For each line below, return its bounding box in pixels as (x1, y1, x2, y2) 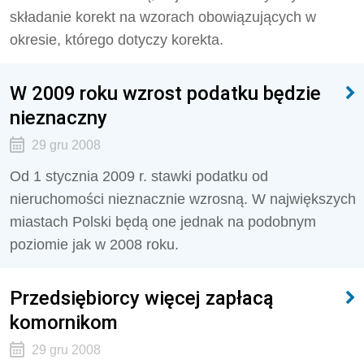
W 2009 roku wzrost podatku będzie (10, 81, 321, 105)
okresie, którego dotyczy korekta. (10, 32, 223, 48)
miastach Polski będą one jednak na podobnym (10, 214, 316, 230)
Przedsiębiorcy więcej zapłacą (10, 286, 274, 310)
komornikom (10, 310, 118, 334)
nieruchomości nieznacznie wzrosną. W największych (10, 191, 356, 207)
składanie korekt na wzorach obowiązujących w (10, 9, 316, 25)
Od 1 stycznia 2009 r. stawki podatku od (10, 168, 268, 184)
